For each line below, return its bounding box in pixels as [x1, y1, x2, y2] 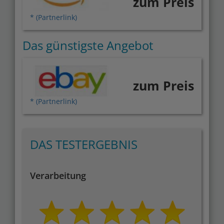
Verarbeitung [30, 169, 86, 181]
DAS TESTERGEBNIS [30, 135, 137, 152]
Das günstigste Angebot [22, 37, 153, 53]
